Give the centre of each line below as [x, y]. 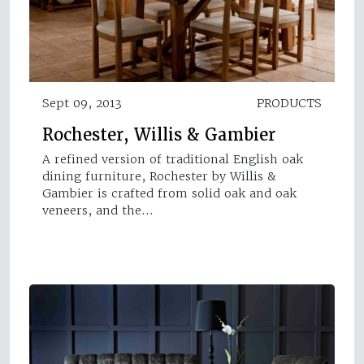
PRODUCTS [289, 104]
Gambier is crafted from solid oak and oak [169, 194]
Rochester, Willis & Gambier [159, 135]
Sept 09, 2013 [82, 104]
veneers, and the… [98, 211]
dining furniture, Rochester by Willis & [159, 177]
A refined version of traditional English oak [173, 160]
